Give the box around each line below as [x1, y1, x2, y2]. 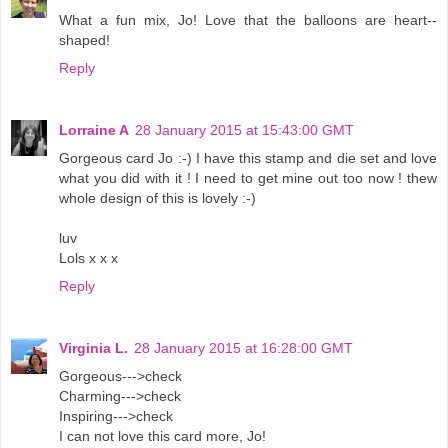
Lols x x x [59, 249, 118, 266]
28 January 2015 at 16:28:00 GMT [134, 339, 353, 356]
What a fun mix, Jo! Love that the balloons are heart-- [59, 11, 437, 28]
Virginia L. [59, 339, 128, 356]
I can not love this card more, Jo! [59, 427, 266, 444]
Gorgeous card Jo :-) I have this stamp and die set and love [59, 149, 437, 166]
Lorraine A [59, 121, 129, 138]
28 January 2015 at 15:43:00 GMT [135, 121, 354, 138]
